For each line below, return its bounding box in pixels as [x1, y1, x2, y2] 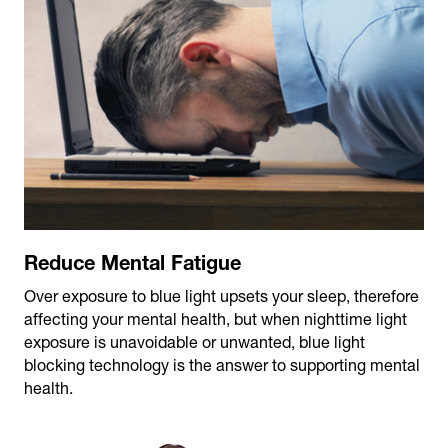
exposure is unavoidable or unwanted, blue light [24, 332, 365, 351]
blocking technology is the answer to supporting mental [24, 355, 420, 374]
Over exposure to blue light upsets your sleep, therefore [24, 286, 419, 305]
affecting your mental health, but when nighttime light [24, 309, 407, 328]
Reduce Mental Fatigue [24, 249, 241, 274]
